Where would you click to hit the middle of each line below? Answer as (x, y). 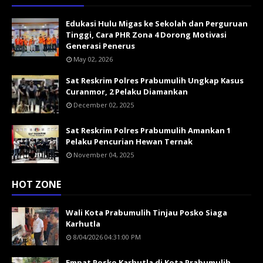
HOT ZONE (36, 184)
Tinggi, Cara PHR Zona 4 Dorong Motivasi (146, 34)
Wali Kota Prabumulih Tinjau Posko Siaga (146, 212)
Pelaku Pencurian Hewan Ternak (129, 141)
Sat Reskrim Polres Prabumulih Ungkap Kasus (155, 80)
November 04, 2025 (104, 154)
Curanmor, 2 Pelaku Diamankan (127, 91)
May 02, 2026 (93, 59)
